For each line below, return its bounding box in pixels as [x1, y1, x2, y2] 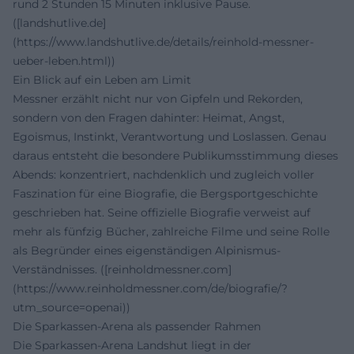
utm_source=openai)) [13, 300, 130, 314]
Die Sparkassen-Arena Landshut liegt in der [13, 338, 251, 352]
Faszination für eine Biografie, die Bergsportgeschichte [13, 186, 318, 201]
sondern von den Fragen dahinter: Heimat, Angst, [13, 111, 284, 125]
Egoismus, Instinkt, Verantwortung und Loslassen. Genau [13, 130, 326, 144]
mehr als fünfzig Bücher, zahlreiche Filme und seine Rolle [13, 224, 330, 239]
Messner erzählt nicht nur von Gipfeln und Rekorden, [13, 92, 303, 106]
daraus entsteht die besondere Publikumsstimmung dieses [13, 149, 338, 163]
